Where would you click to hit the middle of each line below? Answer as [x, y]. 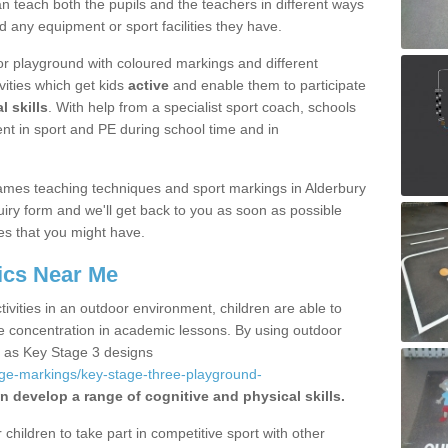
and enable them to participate [267, 85]
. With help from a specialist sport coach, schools [202, 107]
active [148, 85]
